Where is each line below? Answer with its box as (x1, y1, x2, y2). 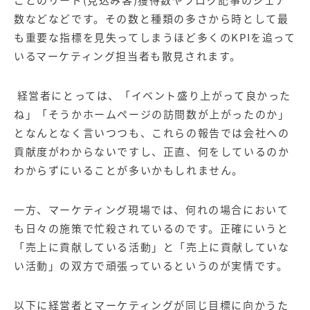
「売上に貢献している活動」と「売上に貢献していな (14, 239, 290, 255)
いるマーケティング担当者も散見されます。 (14, 48, 241, 64)
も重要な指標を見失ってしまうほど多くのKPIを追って (14, 30, 296, 45)
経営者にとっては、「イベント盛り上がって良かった (14, 88, 291, 103)
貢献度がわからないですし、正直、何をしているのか (14, 144, 290, 159)
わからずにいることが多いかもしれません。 (14, 163, 244, 178)
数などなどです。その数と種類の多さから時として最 (14, 11, 289, 26)
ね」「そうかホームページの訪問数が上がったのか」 (14, 107, 290, 122)
